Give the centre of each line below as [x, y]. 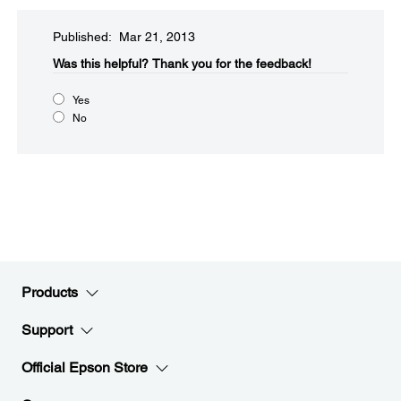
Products [50, 292]
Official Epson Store [85, 367]
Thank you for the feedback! [232, 64]
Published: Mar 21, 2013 [124, 37]
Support [47, 330]
